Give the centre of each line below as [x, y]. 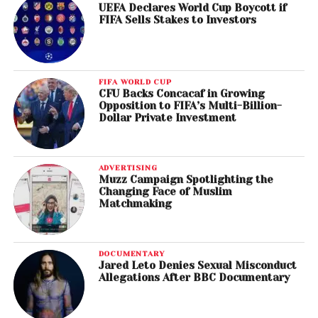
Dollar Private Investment [167, 118]
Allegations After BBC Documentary [194, 278]
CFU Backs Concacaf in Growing [181, 94]
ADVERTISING [128, 168]
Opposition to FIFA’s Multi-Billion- [190, 106]
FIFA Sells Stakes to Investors [177, 20]
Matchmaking [135, 204]
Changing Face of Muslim [165, 192]
